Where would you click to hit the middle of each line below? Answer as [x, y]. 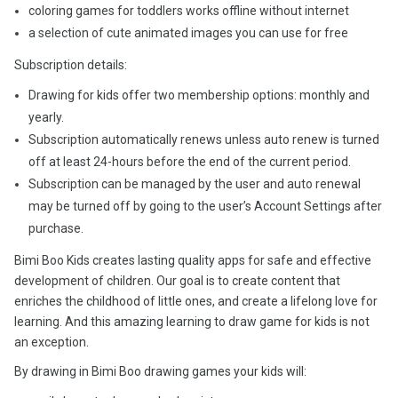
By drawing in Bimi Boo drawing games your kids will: [160, 371]
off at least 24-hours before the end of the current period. [190, 162]
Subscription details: [71, 65]
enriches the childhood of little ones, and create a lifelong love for [196, 301]
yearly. [46, 117]
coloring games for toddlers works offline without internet [189, 11]
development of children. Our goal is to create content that [177, 281]
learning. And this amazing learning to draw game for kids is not [192, 322]
